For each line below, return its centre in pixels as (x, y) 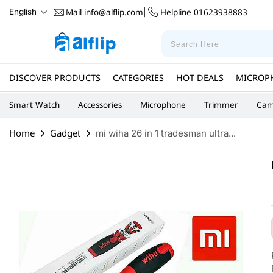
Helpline (176, 12)
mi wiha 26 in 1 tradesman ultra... (166, 133)
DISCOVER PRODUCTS (55, 77)
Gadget (65, 133)
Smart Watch (34, 105)
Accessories (100, 105)
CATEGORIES (138, 77)
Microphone (163, 105)
